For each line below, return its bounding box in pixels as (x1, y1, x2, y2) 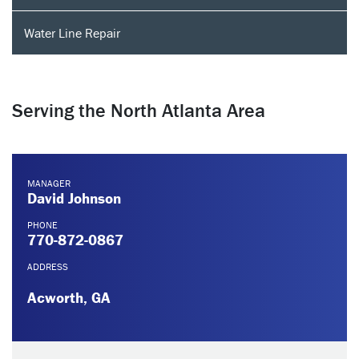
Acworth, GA (27, 288, 111, 307)
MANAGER (27, 177, 71, 189)
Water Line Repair (24, 25, 120, 41)
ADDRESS (27, 260, 68, 272)
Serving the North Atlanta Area (12, 99, 265, 122)
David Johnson (27, 188, 121, 208)
